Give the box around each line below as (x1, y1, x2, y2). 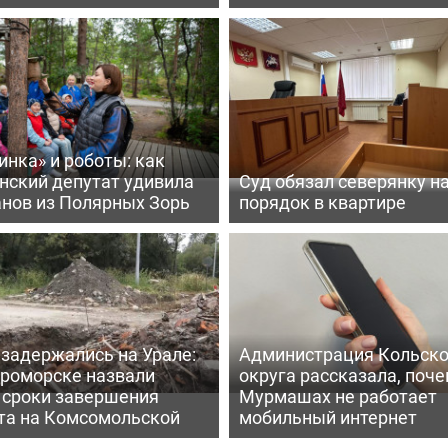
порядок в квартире (238, 189, 406, 214)
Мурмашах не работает (238, 383, 437, 408)
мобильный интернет (238, 404, 417, 429)
